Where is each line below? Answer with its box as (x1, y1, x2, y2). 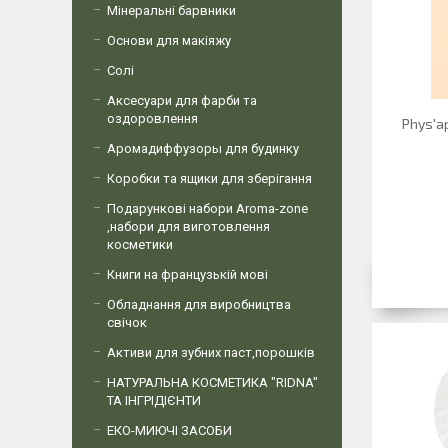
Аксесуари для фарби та (107, 93, 257, 108)
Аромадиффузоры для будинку (107, 141, 299, 156)
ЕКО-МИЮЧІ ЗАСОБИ (107, 423, 232, 438)
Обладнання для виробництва (107, 297, 291, 312)
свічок (107, 315, 147, 330)
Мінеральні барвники (107, 3, 236, 18)
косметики (107, 237, 173, 252)
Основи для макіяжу (107, 33, 231, 48)
